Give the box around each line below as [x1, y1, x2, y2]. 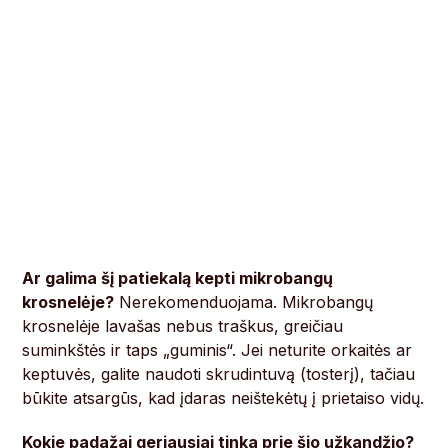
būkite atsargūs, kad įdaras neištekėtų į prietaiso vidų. [22, 388, 425, 409]
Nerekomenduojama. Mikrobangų [114, 292, 374, 313]
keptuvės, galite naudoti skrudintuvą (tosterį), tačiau [22, 364, 416, 385]
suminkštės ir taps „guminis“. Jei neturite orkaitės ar [22, 340, 413, 361]
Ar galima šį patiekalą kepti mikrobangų [22, 268, 334, 289]
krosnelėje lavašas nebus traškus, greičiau [22, 316, 344, 337]
